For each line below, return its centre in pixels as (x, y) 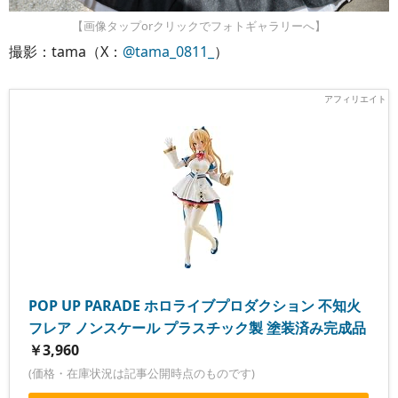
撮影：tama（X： (66, 51)
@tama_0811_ (168, 51)
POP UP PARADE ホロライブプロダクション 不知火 (195, 305)
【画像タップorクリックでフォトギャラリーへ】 (199, 25)
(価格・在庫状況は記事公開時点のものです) (142, 373)
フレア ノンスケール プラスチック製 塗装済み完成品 (198, 327)
